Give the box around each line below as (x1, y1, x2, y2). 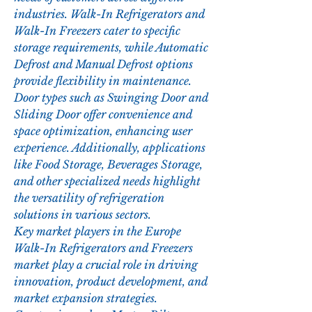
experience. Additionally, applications (14, 141, 205, 155)
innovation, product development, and (14, 274, 208, 289)
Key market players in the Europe (14, 224, 181, 239)
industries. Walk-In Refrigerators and (14, 7, 205, 22)
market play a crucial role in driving (14, 258, 198, 272)
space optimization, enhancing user (14, 124, 192, 139)
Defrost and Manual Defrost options (14, 57, 193, 72)
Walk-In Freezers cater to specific (14, 24, 180, 38)
